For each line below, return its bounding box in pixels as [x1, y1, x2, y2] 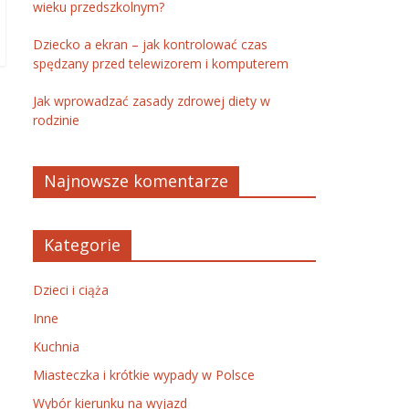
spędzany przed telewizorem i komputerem [33, 55, 288, 72]
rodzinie [33, 111, 79, 129]
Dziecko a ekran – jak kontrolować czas [33, 36, 267, 53]
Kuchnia [33, 338, 79, 355]
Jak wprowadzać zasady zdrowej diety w [33, 92, 270, 110]
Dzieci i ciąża [33, 281, 109, 299]
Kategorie [44, 234, 121, 256]
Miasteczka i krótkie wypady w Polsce [33, 366, 255, 383]
